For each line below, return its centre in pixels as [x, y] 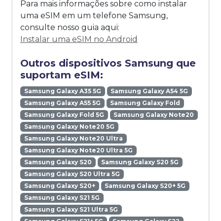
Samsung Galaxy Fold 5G [64, 115]
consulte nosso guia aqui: [70, 28]
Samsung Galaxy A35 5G [62, 91]
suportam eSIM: [62, 75]
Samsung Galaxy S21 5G [62, 198]
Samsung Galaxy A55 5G [62, 103]
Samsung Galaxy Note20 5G [69, 127]
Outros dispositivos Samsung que [108, 63]
